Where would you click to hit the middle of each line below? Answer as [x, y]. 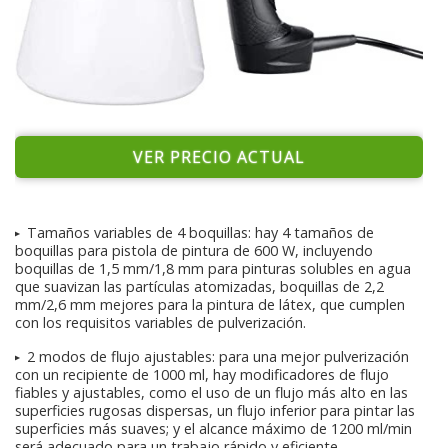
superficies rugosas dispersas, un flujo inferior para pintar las [215, 410]
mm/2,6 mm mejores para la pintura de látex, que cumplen [210, 304]
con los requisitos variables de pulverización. [160, 322]
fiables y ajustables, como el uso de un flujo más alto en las [211, 392]
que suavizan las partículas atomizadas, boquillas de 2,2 [199, 286]
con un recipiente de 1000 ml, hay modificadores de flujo [202, 374]
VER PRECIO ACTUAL [219, 156]
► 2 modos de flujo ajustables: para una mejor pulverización [207, 356]
